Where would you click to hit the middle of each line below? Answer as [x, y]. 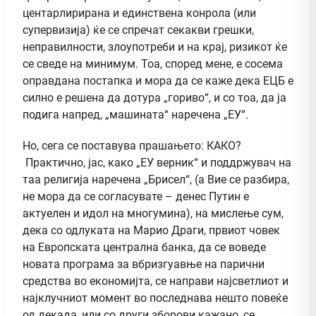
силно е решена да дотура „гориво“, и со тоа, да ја [154, 97]
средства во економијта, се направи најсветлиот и [156, 281]
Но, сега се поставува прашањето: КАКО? [132, 145]
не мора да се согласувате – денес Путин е [136, 196]
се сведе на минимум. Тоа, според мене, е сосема [153, 63]
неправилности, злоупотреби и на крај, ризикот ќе [155, 47]
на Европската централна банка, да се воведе [144, 247]
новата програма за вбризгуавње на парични [144, 264]
